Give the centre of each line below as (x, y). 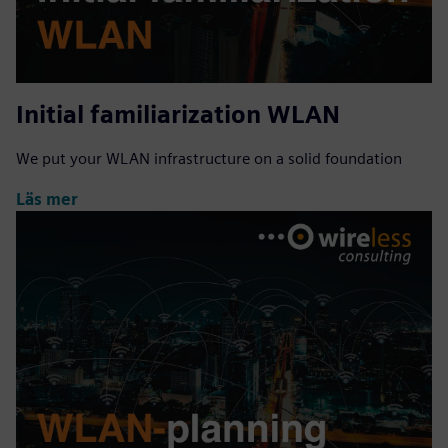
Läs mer (47, 199)
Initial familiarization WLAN (178, 115)
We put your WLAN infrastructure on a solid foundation (209, 159)
